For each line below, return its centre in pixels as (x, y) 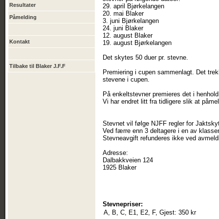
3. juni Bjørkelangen (131, 21)
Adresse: (115, 153)
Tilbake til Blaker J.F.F (37, 66)
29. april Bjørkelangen (133, 6)
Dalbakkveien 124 (128, 160)
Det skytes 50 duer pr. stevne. (145, 57)
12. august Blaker (128, 35)
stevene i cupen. (126, 79)
